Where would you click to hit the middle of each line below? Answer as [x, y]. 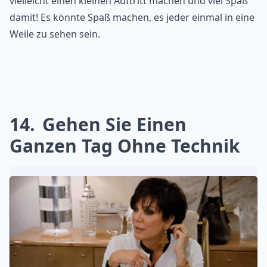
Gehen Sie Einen [112, 124]
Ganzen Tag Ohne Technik [125, 145]
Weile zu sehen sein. [55, 34]
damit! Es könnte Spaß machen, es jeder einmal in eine [132, 17]
